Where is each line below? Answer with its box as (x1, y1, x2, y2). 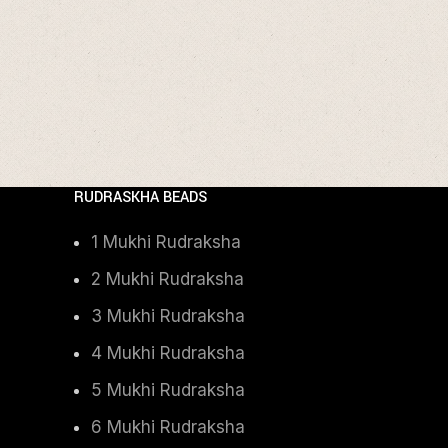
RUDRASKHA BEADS (74, 186, 207, 208)
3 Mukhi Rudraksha (91, 305, 245, 326)
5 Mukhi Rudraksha (91, 379, 245, 400)
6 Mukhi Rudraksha (91, 416, 245, 437)
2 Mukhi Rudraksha (91, 268, 244, 289)
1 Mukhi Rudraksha (91, 231, 241, 252)
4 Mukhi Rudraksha (91, 342, 245, 363)
